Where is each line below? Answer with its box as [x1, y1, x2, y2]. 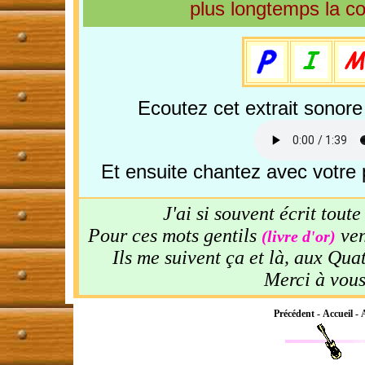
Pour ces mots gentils [87, 225, 262, 246]
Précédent [274, 308, 314, 319]
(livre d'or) [261, 227, 336, 245]
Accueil [323, 308, 353, 319]
